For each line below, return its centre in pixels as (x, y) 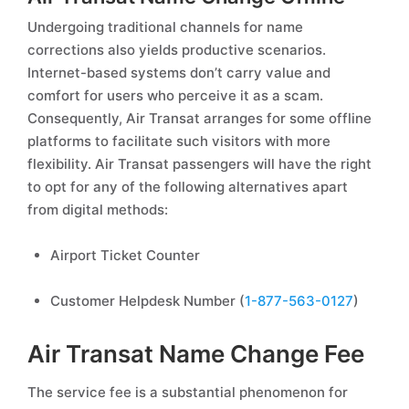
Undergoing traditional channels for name (165, 27)
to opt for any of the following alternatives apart (188, 187)
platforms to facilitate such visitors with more (179, 141)
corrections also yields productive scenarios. (177, 50)
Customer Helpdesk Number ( (147, 301)
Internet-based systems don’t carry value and (179, 73)
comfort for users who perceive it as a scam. (175, 95)
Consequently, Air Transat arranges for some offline (199, 118)
